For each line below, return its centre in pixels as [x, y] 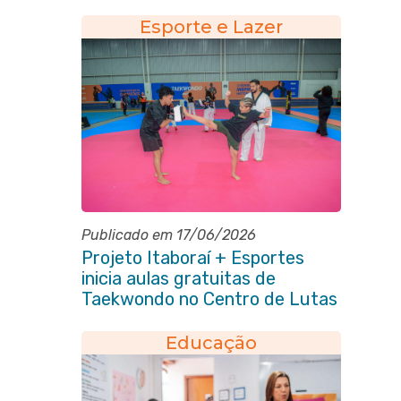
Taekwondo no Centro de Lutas [209, 299]
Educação [211, 343]
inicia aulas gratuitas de [178, 278]
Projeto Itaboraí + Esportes [192, 258]
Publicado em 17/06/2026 [168, 235]
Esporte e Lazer [211, 27]
